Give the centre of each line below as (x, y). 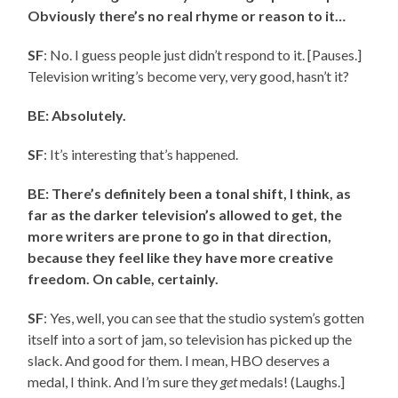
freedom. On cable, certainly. (123, 279)
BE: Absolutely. (77, 115)
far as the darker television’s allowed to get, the (185, 215)
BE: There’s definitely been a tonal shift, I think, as (190, 194)
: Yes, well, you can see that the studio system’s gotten (204, 318)
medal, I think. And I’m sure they (124, 382)
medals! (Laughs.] (291, 382)
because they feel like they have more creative (181, 258)
